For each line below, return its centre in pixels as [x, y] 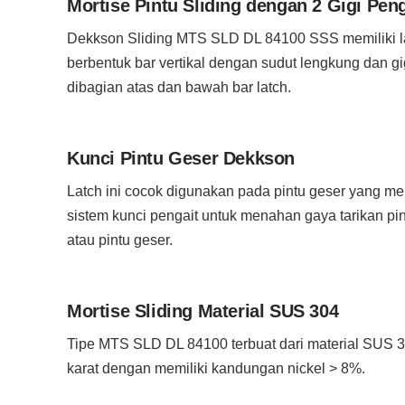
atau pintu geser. [120, 240]
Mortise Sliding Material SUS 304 [203, 311]
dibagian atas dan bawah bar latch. [179, 87]
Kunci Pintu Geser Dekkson [181, 158]
